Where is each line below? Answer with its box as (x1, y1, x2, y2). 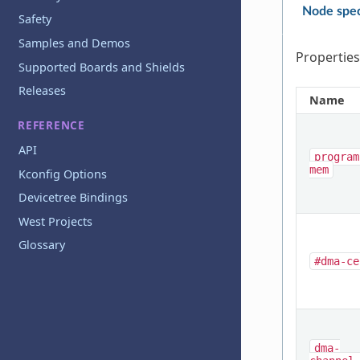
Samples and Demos (18, 35, 131, 51)
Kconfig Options (18, 166, 108, 182)
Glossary (18, 237, 66, 253)
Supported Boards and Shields (18, 59, 186, 75)
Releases (18, 83, 67, 99)
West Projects (18, 213, 93, 229)
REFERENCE (18, 117, 85, 133)
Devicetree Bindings (18, 190, 129, 206)
